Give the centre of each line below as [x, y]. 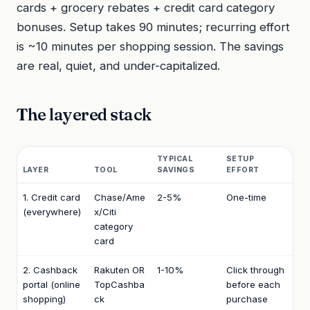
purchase [247, 299]
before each [253, 284]
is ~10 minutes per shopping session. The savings [150, 46]
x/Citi [105, 211]
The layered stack [84, 114]
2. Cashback [50, 270]
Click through [255, 270]
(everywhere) [52, 211]
